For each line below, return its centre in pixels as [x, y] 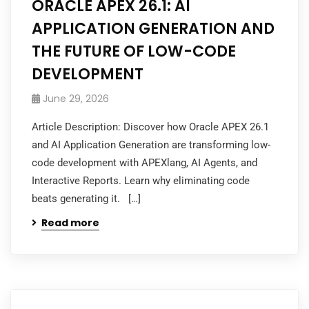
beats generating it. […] [86, 198]
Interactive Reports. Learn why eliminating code [141, 180]
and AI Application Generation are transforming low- [151, 144]
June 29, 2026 [76, 98]
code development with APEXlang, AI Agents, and [144, 162]
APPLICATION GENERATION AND [153, 28]
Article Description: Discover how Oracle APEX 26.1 [150, 127]
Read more [70, 222]
